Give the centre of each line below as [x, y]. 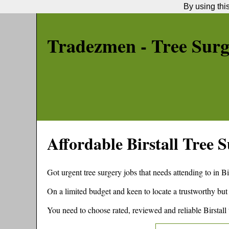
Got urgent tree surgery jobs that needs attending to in [134, 172]
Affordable [87, 144]
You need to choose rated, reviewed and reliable [125, 210]
